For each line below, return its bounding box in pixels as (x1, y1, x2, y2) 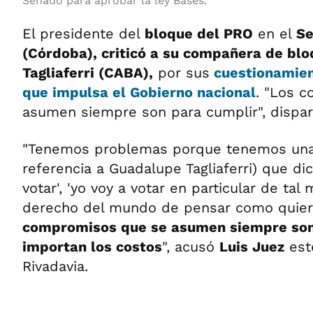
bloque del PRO (140, 25, 253, 42)
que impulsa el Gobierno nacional (22, 84, 256, 101)
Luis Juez (219, 238, 284, 255)
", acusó (162, 238, 219, 255)
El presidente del (22, 25, 140, 42)
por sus (153, 64, 210, 81)
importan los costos (22, 238, 162, 255)
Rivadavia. (22, 258, 88, 275)
